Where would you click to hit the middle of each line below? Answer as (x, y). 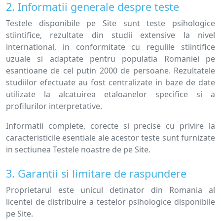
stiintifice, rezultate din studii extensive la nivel (110, 35)
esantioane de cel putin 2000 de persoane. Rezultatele (110, 71)
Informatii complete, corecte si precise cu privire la (110, 126)
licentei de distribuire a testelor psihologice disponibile (110, 202)
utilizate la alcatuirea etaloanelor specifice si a (110, 94)
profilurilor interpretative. (54, 106)
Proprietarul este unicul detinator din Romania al (110, 190)
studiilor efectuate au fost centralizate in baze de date (110, 82)
